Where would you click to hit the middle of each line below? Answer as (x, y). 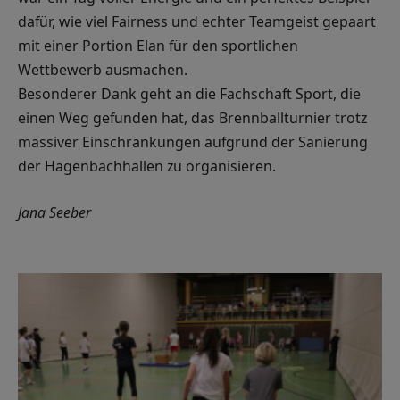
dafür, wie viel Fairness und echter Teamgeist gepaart (197, 21)
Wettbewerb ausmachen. (103, 70)
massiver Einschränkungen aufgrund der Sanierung (193, 142)
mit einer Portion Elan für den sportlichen (158, 46)
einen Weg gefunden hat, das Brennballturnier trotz (192, 118)
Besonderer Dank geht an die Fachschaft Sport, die (189, 94)
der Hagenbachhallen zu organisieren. (147, 166)
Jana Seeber (54, 212)
